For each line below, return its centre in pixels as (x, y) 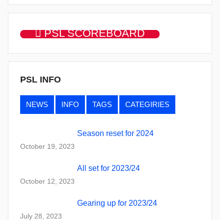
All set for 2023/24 (109, 168)
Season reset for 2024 (115, 133)
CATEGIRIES (147, 105)
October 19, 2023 (47, 146)
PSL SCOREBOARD (93, 33)
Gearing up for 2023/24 (117, 203)
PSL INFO (41, 80)
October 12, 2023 (47, 181)
